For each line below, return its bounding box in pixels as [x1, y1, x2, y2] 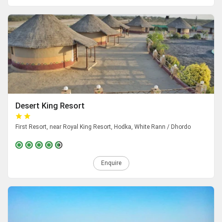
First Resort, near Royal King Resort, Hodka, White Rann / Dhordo [15, 123, 191, 131]
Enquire [101, 160, 121, 167]
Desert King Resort [15, 101, 85, 111]
